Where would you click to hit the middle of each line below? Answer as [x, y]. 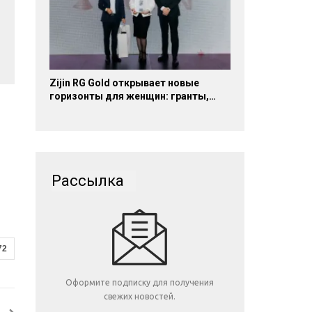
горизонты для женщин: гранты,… [132, 96]
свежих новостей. [140, 296]
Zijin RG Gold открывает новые [124, 83]
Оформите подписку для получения [140, 282]
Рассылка [87, 180]
